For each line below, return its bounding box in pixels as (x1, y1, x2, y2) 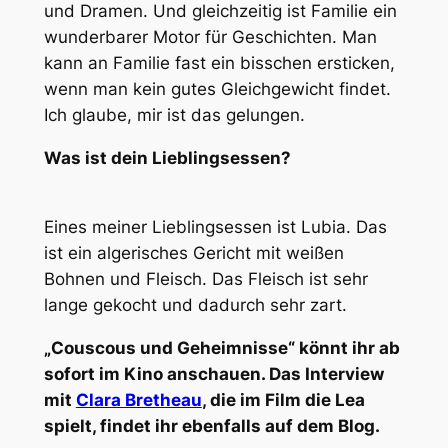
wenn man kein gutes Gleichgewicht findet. (43, 79, 391, 100)
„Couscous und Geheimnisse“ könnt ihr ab (43, 337, 400, 358)
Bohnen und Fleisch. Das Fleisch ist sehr (43, 268, 368, 289)
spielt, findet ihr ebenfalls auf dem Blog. (43, 415, 380, 436)
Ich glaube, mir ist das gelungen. (43, 105, 305, 126)
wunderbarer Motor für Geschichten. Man (43, 27, 377, 48)
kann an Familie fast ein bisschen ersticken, (43, 53, 395, 74)
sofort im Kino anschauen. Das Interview (43, 363, 384, 384)
